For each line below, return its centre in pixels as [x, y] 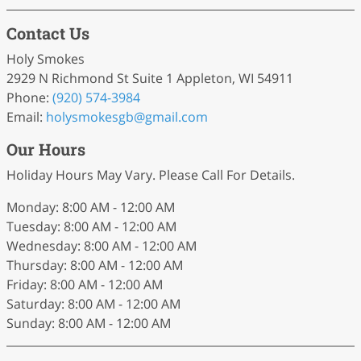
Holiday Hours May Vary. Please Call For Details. [151, 174]
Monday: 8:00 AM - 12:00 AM [91, 207]
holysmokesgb [90, 116]
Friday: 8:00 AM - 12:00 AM [85, 284]
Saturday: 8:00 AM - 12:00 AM [93, 303]
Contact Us [48, 33]
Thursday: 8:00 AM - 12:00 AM [95, 265]
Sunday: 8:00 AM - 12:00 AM [89, 323]
